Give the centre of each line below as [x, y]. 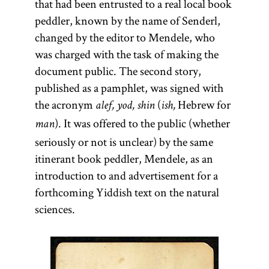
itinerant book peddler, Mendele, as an [124, 159]
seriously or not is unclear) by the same [124, 142]
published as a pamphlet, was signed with [129, 88]
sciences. [55, 209]
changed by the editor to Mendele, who [125, 37]
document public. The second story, [118, 71]
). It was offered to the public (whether [142, 123]
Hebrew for [203, 104]
